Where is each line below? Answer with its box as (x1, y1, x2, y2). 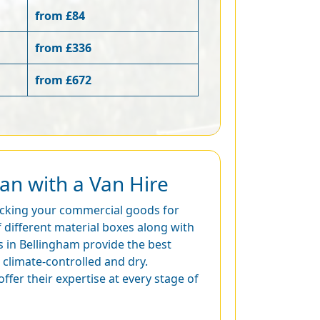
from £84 (35, 8, 85, 24)
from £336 (35, 40, 91, 56)
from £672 (35, 72, 91, 88)
